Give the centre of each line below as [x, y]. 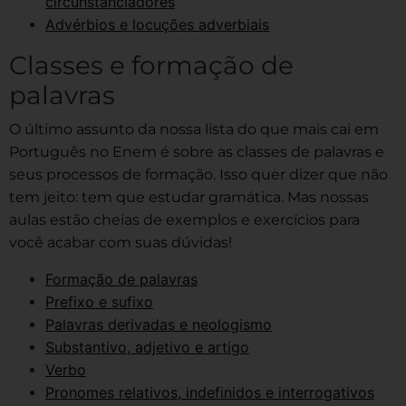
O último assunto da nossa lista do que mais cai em [194, 129]
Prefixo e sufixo [99, 301]
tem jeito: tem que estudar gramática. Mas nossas [189, 197]
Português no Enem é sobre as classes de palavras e [197, 151]
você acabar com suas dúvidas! [121, 242]
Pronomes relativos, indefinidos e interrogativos [210, 392]
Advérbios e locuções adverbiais [157, 24]
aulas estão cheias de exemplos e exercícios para [184, 219]
